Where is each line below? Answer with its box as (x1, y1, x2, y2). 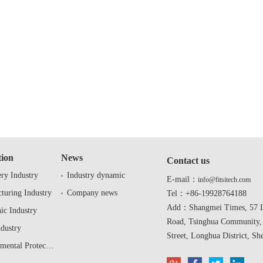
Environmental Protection (46, 241, 54, 250)
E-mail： (167, 174, 198, 184)
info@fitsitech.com (198, 175, 251, 184)
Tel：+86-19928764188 (167, 188, 249, 198)
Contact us (167, 155, 210, 166)
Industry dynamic (67, 170, 125, 180)
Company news (67, 188, 117, 197)
